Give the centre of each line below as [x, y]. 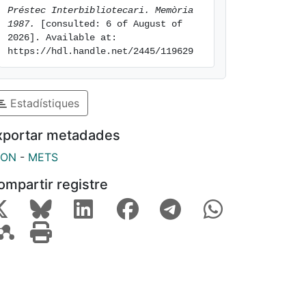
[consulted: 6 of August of [109, 24]
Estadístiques [43, 103]
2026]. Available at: [62, 38]
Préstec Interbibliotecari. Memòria [100, 10]
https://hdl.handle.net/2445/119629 [100, 51]
